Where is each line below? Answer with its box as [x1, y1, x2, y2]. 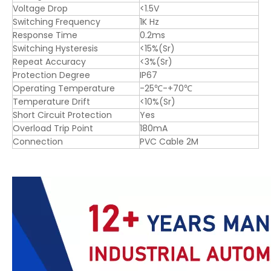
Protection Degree [13, 69, 90, 82]
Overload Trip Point [13, 122, 93, 135]
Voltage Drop [13, 2, 68, 15]
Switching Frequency [13, 16, 100, 28]
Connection [13, 135, 63, 148]
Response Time [13, 29, 77, 42]
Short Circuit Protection [13, 109, 112, 122]
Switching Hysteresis [13, 42, 98, 55]
